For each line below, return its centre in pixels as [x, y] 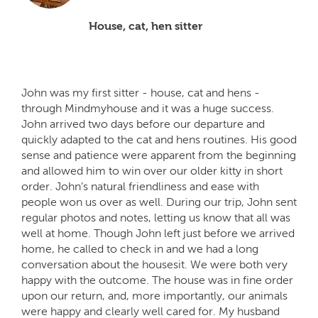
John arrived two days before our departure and [143, 124]
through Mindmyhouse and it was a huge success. [148, 108]
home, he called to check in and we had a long [140, 248]
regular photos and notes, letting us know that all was [156, 217]
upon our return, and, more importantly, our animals [154, 295]
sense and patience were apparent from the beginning [159, 155]
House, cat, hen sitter [146, 26]
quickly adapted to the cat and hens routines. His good [159, 139]
